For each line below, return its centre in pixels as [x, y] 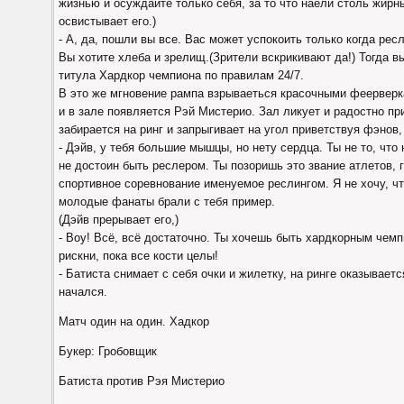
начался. [83, 292]
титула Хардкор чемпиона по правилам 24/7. [181, 75]
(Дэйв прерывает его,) [119, 220]
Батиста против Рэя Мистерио [142, 381]
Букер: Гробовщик [108, 351]
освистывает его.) [107, 21]
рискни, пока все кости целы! [138, 256]
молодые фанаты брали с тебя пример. [167, 202]
